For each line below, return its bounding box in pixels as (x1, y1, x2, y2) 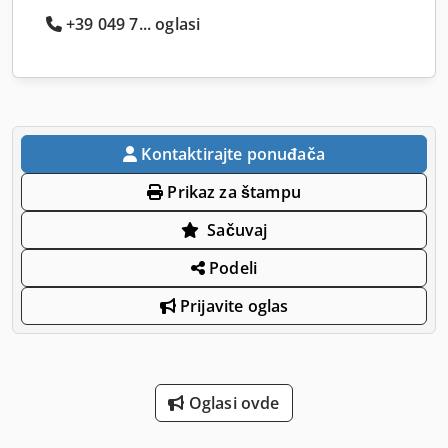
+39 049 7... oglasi (66, 12, 201, 35)
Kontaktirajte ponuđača (141, 142, 325, 165)
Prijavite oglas (175, 294, 289, 317)
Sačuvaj (207, 218, 268, 241)
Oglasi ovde (184, 391, 280, 414)
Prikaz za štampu (163, 180, 301, 203)
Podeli (205, 256, 258, 279)
